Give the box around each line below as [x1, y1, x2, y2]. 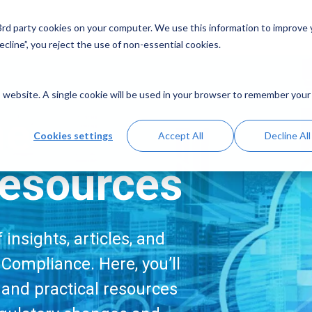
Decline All [265, 130, 311, 142]
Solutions [135, 21, 178, 34]
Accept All [157, 130, 203, 142]
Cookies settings [33, 130, 113, 142]
